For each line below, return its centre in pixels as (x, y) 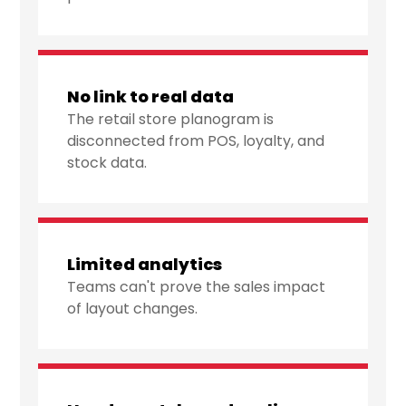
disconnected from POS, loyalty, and (196, 141)
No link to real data (151, 97)
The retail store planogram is (171, 120)
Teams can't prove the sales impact (197, 287)
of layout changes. (133, 309)
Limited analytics (145, 265)
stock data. (107, 163)
